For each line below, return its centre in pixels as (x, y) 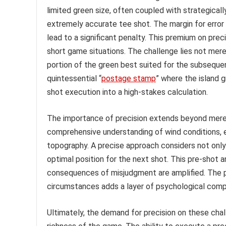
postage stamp (129, 78)
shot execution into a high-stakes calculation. (127, 92)
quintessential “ (74, 78)
